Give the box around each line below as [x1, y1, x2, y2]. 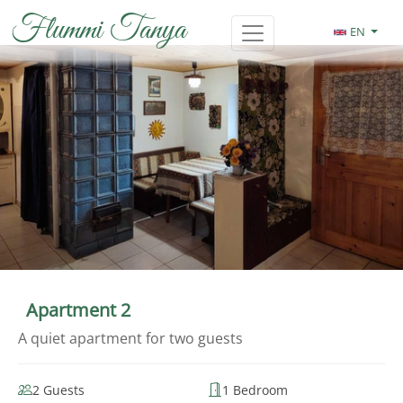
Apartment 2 [25, 297, 130, 322]
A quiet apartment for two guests [18, 328, 243, 349]
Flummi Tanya [11, 11, 186, 50]
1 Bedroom [222, 381, 288, 399]
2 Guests [32, 381, 85, 399]
